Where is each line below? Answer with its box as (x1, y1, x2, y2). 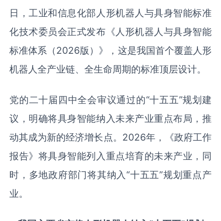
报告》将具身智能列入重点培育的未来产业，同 (9, 150, 212, 162)
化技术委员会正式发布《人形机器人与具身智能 (9, 26, 212, 38)
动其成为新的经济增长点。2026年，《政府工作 (9, 131, 212, 144)
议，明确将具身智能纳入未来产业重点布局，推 (9, 112, 212, 125)
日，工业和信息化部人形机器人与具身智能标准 (9, 7, 212, 19)
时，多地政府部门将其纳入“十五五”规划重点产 (9, 169, 212, 181)
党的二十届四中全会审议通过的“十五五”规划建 (9, 94, 212, 106)
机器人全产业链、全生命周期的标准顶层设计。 (9, 63, 207, 75)
